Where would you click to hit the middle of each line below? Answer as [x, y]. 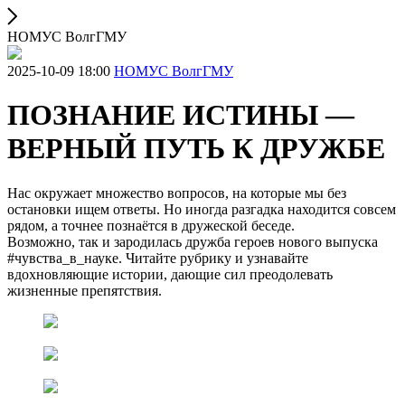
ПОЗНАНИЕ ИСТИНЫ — [181, 115]
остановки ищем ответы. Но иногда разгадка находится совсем [202, 209]
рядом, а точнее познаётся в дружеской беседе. [151, 225]
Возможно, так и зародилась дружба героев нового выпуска [193, 241]
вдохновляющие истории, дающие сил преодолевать [170, 274]
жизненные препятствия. [85, 290]
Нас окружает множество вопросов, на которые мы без [177, 193]
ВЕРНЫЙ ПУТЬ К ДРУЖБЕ [196, 149]
